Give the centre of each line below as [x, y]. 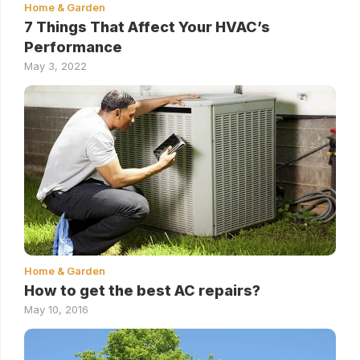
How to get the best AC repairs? [142, 290]
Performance [73, 47]
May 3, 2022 [55, 65]
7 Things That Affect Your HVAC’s [147, 27]
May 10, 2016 [56, 309]
